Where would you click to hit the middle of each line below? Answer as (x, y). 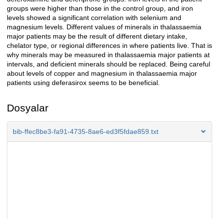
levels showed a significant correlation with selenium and (94, 18)
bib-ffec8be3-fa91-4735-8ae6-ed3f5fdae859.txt (86, 132)
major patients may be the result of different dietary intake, (97, 36)
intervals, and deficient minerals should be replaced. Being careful (109, 64)
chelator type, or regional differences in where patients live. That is (109, 46)
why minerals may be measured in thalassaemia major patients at (108, 55)
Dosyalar (28, 108)
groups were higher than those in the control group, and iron (100, 9)
